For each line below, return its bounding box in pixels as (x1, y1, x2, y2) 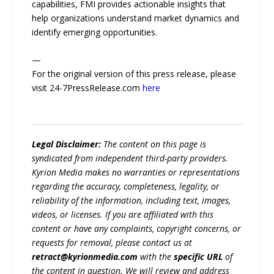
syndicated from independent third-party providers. (32, 152, 229, 165)
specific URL (174, 251, 223, 263)
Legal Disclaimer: (32, 138, 102, 150)
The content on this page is (101, 138, 207, 150)
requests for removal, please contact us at (32, 237, 193, 249)
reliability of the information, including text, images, (32, 194, 231, 207)
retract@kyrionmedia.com (32, 251, 138, 263)
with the (138, 251, 174, 263)
